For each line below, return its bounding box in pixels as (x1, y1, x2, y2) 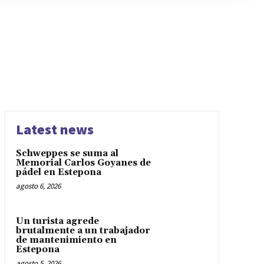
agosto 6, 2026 (15, 181, 61, 192)
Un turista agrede (15, 215, 99, 227)
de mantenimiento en (15, 234, 117, 246)
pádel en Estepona (15, 167, 101, 179)
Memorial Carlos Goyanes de (15, 157, 151, 169)
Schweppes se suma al (15, 148, 118, 160)
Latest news (15, 120, 94, 139)
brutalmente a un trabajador (15, 225, 150, 236)
